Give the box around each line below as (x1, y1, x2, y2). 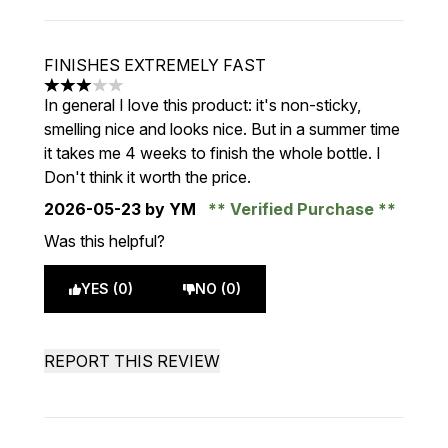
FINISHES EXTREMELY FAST (44, 55, 266, 75)
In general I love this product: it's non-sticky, (44, 95, 361, 115)
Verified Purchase (226, 199, 378, 219)
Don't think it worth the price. (44, 167, 251, 187)
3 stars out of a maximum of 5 (43, 85, 259, 106)
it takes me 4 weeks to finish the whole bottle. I (44, 143, 381, 163)
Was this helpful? (44, 231, 165, 251)
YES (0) (81, 280, 133, 297)
